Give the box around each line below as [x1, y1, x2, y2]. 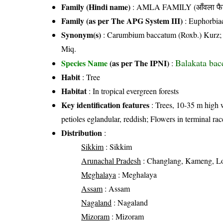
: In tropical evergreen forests [87, 86, 179, 97]
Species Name [61, 57, 110, 69]
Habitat [61, 85, 87, 97]
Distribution [61, 127, 103, 139]
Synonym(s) [61, 29, 102, 41]
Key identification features [61, 99, 150, 111]
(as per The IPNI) [110, 57, 170, 69]
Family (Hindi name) [61, 1, 131, 13]
